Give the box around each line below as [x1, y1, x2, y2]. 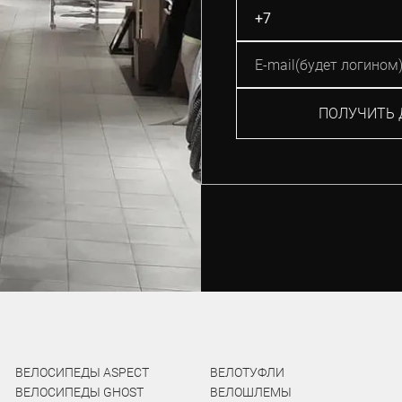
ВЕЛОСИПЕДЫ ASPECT [14, 365, 149, 380]
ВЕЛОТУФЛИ [209, 365, 284, 380]
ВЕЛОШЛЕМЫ [209, 385, 292, 399]
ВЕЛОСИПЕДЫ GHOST [14, 385, 144, 399]
